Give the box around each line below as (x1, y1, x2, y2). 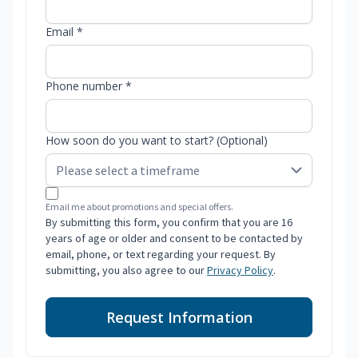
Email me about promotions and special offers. (46, 201, 233, 213)
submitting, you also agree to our (46, 263, 207, 278)
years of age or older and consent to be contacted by (46, 231, 303, 246)
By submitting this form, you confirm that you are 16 (46, 215, 292, 230)
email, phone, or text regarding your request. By (46, 247, 276, 262)
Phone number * (46, 78, 132, 94)
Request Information (105, 308, 253, 328)
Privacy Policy (207, 263, 273, 278)
